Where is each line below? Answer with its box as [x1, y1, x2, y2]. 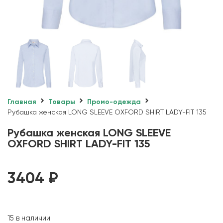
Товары [48, 98, 75, 106]
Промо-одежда [87, 98, 141, 106]
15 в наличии [7, 215, 50, 222]
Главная [7, 98, 36, 106]
